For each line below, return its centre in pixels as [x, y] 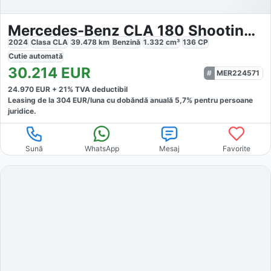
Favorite [237, 148]
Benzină [126, 42]
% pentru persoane [220, 100]
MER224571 [238, 73]
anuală [162, 100]
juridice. [22, 111]
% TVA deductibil [97, 89]
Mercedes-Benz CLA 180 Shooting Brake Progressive [250, 30]
